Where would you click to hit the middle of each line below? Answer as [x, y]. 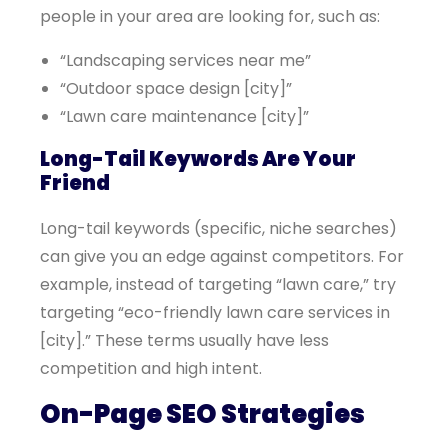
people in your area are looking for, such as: [210, 16]
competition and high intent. [151, 368]
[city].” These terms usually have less [184, 340]
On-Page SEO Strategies [202, 414]
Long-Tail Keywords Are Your [198, 159]
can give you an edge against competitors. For [222, 256]
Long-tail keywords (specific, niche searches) [218, 228]
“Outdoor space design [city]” [176, 88]
